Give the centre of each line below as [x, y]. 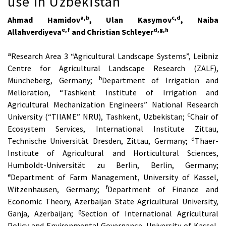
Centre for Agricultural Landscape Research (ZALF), [113, 68]
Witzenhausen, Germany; [57, 189]
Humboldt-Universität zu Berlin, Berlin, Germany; [113, 165]
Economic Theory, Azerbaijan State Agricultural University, [113, 201]
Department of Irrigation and [160, 80]
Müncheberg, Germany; [53, 80]
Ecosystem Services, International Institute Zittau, [113, 128]
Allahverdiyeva [35, 32]
